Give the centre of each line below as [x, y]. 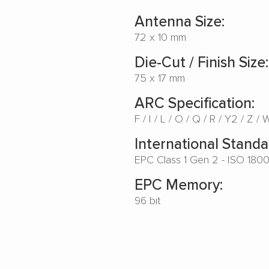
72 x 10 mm [160, 37]
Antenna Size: [180, 21]
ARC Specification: [195, 102]
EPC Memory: [179, 184]
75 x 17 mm [160, 77]
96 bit [147, 200]
